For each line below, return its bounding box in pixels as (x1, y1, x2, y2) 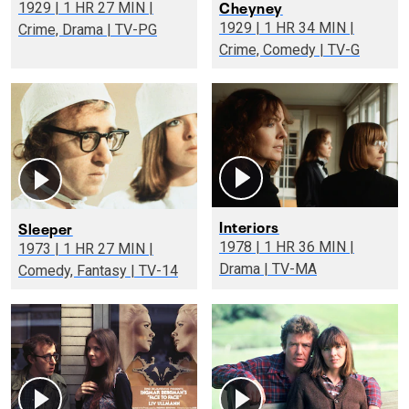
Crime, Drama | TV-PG (107, 21, 157, 39)
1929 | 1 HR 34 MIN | (219, 18, 264, 37)
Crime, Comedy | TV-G (320, 40, 360, 58)
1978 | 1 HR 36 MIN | (219, 237, 264, 256)
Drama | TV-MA (264, 259, 317, 278)
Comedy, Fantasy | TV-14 (131, 262, 178, 280)
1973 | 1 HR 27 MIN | (18, 240, 63, 258)
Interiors (219, 214, 279, 236)
